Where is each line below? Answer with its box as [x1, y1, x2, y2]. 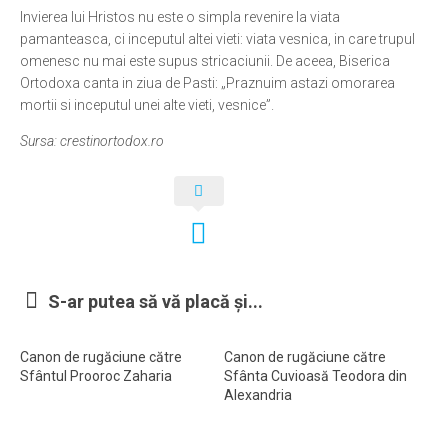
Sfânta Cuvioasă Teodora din [224, 368, 407, 384]
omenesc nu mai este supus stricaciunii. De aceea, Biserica [20, 53, 390, 69]
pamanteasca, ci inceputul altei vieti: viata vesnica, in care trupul [20, 31, 415, 47]
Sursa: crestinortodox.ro [20, 133, 164, 149]
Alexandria [224, 387, 292, 403]
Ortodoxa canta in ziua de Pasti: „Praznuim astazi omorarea [20, 75, 395, 91]
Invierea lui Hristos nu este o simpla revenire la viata [20, 9, 340, 25]
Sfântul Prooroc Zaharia [20, 368, 172, 384]
